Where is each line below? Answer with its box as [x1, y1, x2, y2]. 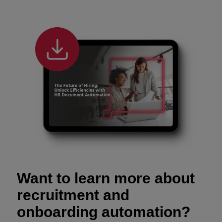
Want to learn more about [17, 170, 195, 187]
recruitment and [17, 187, 129, 204]
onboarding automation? [17, 204, 190, 221]
